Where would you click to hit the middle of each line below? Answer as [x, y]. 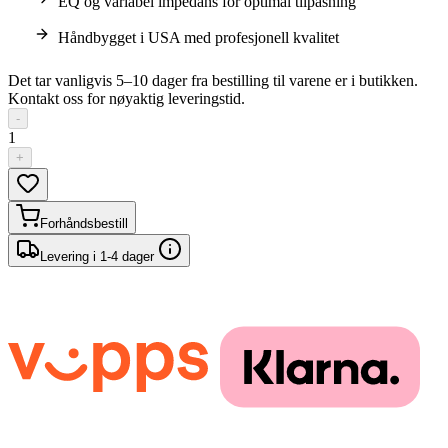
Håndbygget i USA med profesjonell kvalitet [198, 38]
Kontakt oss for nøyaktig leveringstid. [126, 99]
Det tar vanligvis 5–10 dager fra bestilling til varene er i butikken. [213, 81]
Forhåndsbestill [84, 224]
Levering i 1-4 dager [99, 257]
